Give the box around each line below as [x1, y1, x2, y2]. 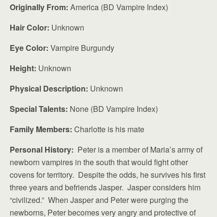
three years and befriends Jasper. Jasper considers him [10, 182, 201, 193]
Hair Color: [10, 22, 49, 33]
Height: [10, 62, 36, 74]
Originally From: [10, 1, 68, 13]
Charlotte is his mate [72, 124, 144, 135]
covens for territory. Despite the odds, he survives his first [10, 169, 205, 180]
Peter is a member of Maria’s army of [74, 144, 202, 155]
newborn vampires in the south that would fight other [10, 156, 188, 168]
